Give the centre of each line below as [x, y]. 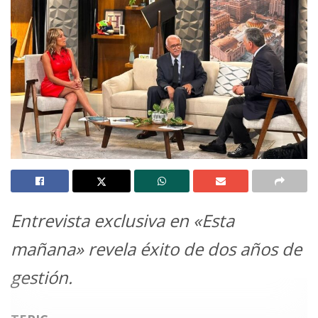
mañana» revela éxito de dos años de [156, 248]
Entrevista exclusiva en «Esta [122, 220]
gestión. [42, 277]
